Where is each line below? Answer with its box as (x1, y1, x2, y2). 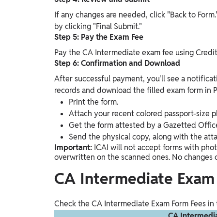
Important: (54, 142, 94, 153)
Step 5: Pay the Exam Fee (54, 32, 143, 43)
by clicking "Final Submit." (54, 21, 142, 32)
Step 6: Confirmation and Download (54, 58, 180, 69)
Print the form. (69, 97, 118, 108)
